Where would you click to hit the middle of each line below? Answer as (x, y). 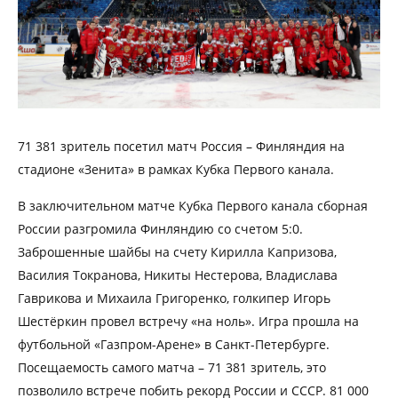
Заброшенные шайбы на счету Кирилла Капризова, (177, 251)
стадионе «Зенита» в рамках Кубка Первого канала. (176, 169)
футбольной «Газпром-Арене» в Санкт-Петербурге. (174, 344)
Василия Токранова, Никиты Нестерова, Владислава (178, 275)
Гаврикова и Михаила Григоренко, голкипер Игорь (174, 298)
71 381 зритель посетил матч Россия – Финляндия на (181, 146)
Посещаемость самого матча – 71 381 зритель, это (172, 367)
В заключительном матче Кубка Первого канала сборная (193, 205)
